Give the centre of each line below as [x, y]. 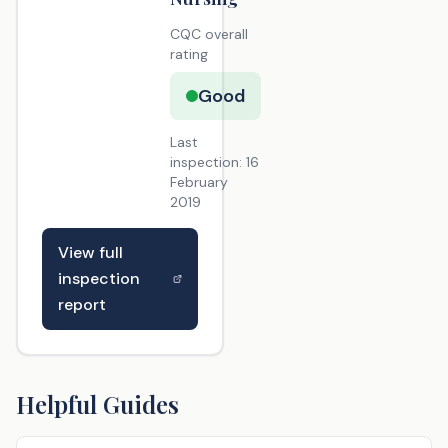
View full [90, 252]
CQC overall [209, 34]
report [82, 304]
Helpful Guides [97, 404]
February [199, 182]
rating [189, 54]
